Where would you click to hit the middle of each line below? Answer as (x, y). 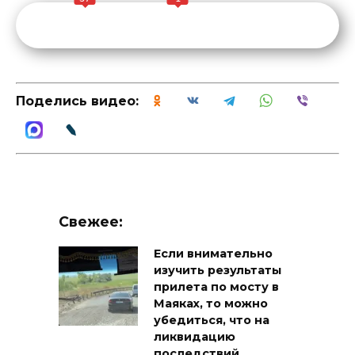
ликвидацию (195, 337)
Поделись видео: (77, 101)
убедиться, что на (212, 321)
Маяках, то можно (211, 304)
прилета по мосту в (216, 287)
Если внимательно (213, 254)
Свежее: (91, 222)
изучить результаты (218, 271)
